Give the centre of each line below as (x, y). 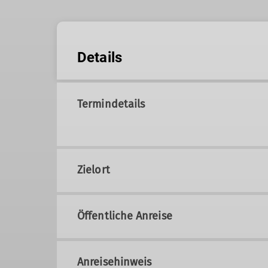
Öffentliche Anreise (125, 216)
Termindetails (111, 104)
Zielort (94, 170)
